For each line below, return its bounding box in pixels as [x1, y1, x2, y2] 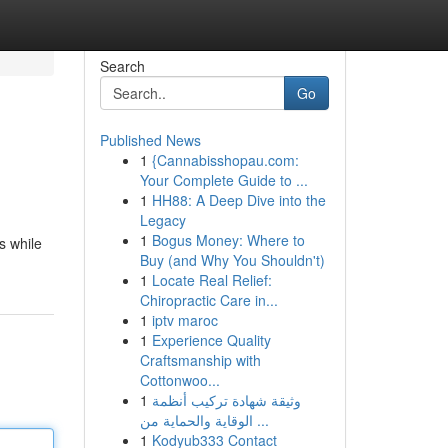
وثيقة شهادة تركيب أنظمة [151, 390, 301, 410]
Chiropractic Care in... [139, 290, 278, 310]
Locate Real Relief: [151, 270, 272, 290]
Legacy [139, 210, 186, 230]
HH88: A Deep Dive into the [151, 190, 326, 210]
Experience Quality [151, 330, 271, 350]
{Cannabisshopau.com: [151, 150, 299, 170]
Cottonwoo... [139, 370, 220, 390]
